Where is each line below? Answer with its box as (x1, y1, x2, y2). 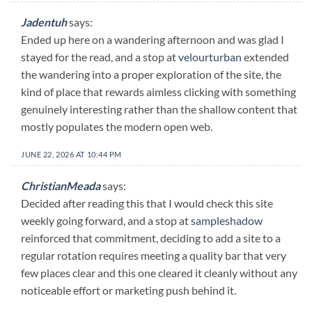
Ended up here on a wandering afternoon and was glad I (21, 32, 284, 46)
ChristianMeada (21, 179, 100, 193)
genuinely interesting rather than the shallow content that (21, 102, 297, 116)
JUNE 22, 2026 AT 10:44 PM (21, 149, 122, 159)
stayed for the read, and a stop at (21, 49, 178, 63)
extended (242, 49, 289, 63)
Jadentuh (21, 15, 67, 29)
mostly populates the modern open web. (21, 119, 212, 133)
